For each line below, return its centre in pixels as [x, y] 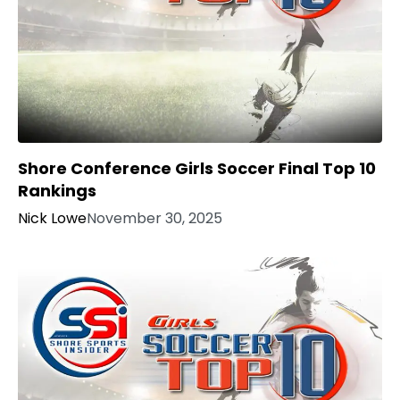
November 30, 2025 [154, 219]
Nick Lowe [52, 219]
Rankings [57, 191]
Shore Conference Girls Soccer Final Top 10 [197, 169]
